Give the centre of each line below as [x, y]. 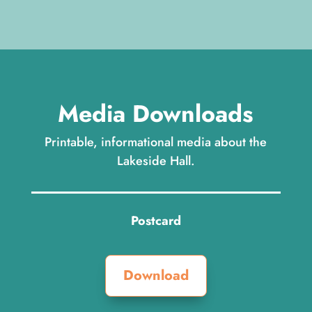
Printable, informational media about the [156, 142]
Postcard [156, 221]
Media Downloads [156, 114]
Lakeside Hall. [156, 161]
